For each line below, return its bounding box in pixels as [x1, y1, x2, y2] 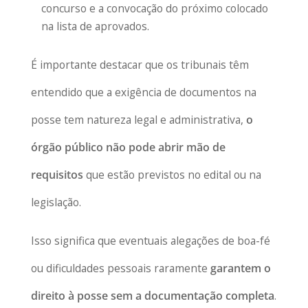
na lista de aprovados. [41, 19, 150, 34]
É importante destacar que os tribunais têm [30, 57, 249, 73]
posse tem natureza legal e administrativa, [30, 112, 246, 128]
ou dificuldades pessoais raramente [30, 260, 210, 276]
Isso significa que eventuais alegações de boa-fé [30, 232, 270, 248]
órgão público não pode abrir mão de [30, 140, 225, 155]
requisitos [30, 167, 83, 183]
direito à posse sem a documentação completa [30, 287, 274, 303]
